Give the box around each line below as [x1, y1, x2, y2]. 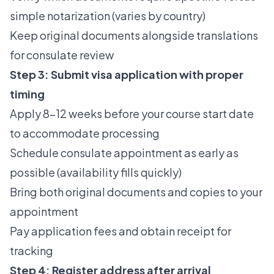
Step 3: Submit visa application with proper [10, 67, 243, 82]
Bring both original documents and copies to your [10, 185, 262, 199]
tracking [10, 243, 53, 258]
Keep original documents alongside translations [10, 28, 258, 43]
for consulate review [10, 48, 114, 62]
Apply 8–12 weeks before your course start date [10, 106, 254, 121]
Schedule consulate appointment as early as [10, 146, 239, 160]
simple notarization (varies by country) [10, 9, 206, 23]
